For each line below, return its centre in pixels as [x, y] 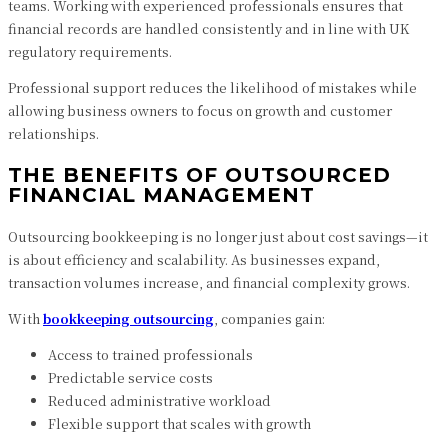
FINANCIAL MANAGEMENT [161, 195]
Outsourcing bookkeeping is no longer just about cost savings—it [218, 236]
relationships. [53, 133]
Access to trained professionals [150, 354]
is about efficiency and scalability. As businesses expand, [194, 259]
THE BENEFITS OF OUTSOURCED [199, 175]
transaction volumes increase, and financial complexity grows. [209, 282]
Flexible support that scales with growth [179, 423]
